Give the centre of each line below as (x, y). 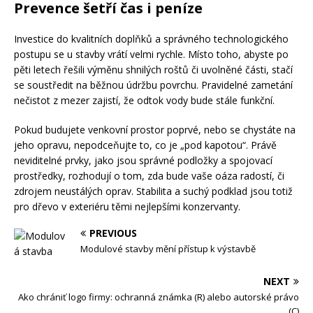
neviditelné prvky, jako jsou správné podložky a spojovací (143, 160)
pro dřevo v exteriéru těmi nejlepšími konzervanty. (127, 206)
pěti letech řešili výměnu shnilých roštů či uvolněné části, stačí (153, 69)
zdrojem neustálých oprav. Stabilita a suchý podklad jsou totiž (153, 191)
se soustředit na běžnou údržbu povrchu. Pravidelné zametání (153, 85)
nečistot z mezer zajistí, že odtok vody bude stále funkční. (144, 100)
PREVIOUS (113, 233)
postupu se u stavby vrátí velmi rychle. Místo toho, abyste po (151, 54)
